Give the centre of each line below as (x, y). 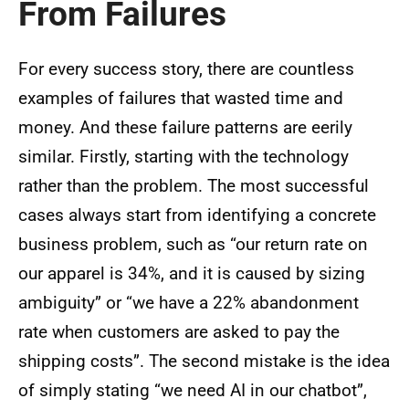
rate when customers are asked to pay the (179, 332)
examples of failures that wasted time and (181, 99)
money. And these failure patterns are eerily (185, 128)
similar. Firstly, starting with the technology (184, 157)
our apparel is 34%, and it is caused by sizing (192, 274)
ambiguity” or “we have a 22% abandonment (189, 303)
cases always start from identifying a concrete (197, 215)
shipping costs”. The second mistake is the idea (204, 362)
